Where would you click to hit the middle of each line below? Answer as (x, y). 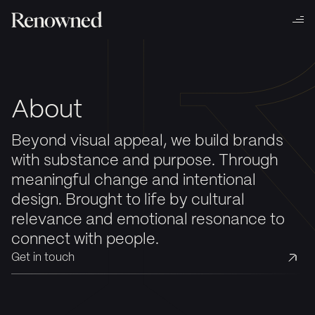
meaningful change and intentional (134, 180)
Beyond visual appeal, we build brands (147, 141)
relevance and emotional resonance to (148, 220)
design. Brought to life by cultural (128, 200)
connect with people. (85, 239)
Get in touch (43, 258)
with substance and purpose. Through (145, 161)
